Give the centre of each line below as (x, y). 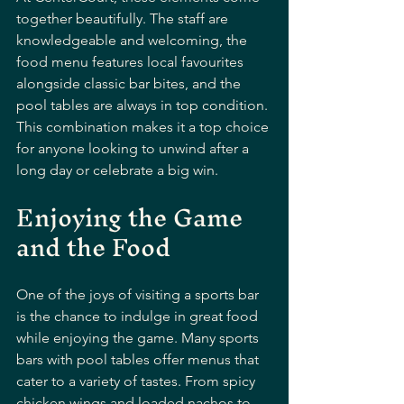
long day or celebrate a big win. (117, 170)
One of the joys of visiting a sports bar (139, 294)
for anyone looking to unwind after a (134, 148)
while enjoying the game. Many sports (139, 337)
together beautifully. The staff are (124, 18)
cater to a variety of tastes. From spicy (138, 381)
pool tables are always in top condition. (144, 105)
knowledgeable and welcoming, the (133, 40)
